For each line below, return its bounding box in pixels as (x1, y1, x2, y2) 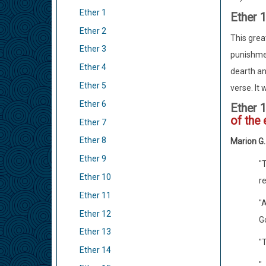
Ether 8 (80, 135, 106, 145)
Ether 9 (80, 154, 106, 164)
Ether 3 (80, 44, 106, 54)
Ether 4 (80, 62, 106, 72)
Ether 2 (80, 26, 106, 36)
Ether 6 (80, 99, 106, 109)
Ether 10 (80, 172, 111, 182)
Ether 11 (80, 190, 111, 200)
